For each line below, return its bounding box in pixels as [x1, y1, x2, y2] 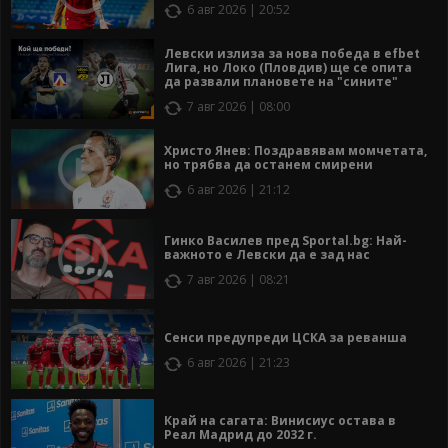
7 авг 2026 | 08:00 [187, 98, 290, 116]
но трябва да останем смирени [164, 156, 373, 174]
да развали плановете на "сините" [164, 73, 398, 91]
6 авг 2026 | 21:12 [187, 181, 290, 199]
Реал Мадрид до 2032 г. [164, 426, 317, 444]
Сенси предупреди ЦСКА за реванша [164, 329, 407, 347]
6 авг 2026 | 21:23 [187, 354, 290, 372]
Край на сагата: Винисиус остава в [164, 412, 396, 430]
